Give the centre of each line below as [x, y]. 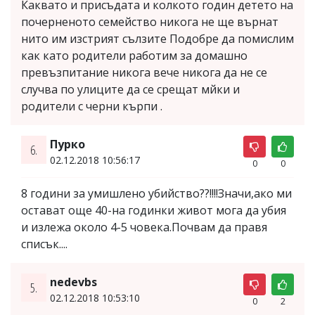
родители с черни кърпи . [92, 106]
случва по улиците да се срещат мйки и [130, 89]
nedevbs [73, 282]
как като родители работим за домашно [134, 55]
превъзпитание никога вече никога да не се [144, 72]
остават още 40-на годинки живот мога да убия [154, 210]
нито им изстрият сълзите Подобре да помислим [157, 38]
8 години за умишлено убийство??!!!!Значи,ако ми [156, 193]
